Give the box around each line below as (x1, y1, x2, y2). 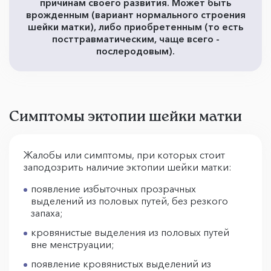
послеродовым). (96, 45, 175, 57)
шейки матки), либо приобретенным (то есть (28, 21, 243, 33)
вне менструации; (31, 238, 117, 251)
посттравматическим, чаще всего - (51, 33, 220, 45)
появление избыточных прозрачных (31, 183, 196, 195)
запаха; (31, 207, 65, 220)
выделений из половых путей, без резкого (31, 195, 228, 207)
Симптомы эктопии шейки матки (9, 107, 242, 125)
